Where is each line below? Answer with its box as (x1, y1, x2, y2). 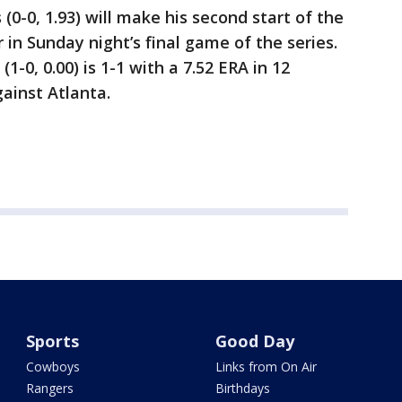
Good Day (214, 330, 294, 353)
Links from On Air (214, 358, 317, 376)
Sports (26, 330, 80, 353)
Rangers (26, 380, 74, 398)
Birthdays (214, 380, 270, 398)
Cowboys (26, 358, 81, 376)
